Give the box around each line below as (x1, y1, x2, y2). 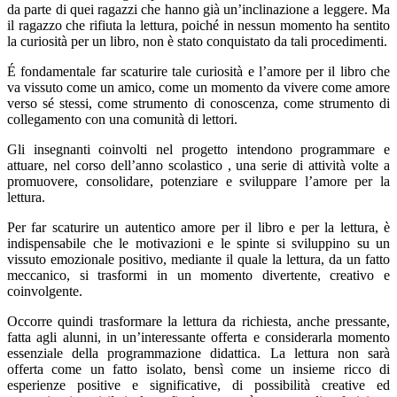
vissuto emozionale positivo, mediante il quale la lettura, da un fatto (7, 252, 390, 268)
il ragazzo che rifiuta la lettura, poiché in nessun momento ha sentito (7, 18, 390, 34)
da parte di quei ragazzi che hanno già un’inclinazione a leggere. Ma (7, 2, 390, 18)
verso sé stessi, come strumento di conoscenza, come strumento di (7, 96, 390, 112)
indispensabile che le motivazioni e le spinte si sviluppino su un (7, 236, 390, 252)
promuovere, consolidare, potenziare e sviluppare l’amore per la (7, 174, 390, 190)
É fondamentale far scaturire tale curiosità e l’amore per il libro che (7, 64, 390, 80)
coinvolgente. (7, 284, 82, 300)
